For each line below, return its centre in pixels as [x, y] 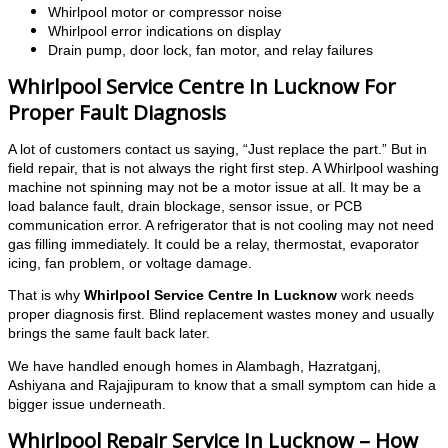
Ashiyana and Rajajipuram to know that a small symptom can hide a [222, 386]
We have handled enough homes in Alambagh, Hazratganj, [194, 367]
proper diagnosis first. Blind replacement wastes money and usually [221, 315]
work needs [375, 296]
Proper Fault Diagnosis [117, 112]
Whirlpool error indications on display [164, 32]
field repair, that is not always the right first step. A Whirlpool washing [223, 168]
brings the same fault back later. [109, 334]
